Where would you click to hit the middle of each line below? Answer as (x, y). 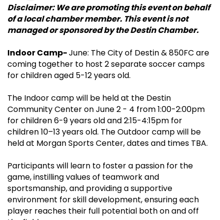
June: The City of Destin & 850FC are (139, 53)
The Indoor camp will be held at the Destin (89, 98)
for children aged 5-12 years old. (69, 76)
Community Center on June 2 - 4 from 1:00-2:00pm (106, 110)
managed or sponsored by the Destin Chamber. (103, 30)
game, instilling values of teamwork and (83, 177)
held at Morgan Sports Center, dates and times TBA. (108, 143)
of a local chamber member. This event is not (98, 19)
